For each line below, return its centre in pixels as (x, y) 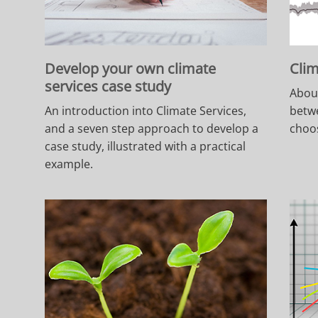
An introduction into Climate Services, (146, 110)
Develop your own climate (131, 68)
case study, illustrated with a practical (146, 146)
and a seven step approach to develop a (152, 128)
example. (69, 164)
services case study (108, 86)
